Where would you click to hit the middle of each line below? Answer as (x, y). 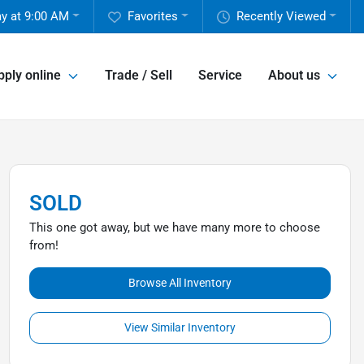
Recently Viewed (282, 16)
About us (294, 76)
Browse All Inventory (180, 283)
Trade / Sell (139, 76)
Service (220, 76)
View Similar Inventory (180, 327)
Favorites (153, 16)
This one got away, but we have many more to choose (174, 227)
